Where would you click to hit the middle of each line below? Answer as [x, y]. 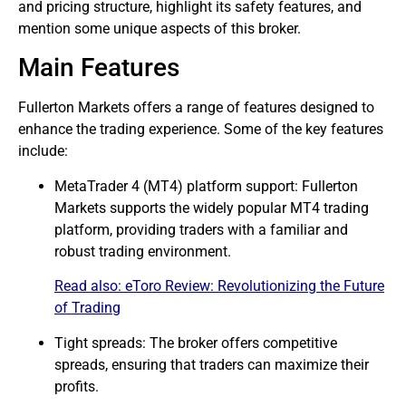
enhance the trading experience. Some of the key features [201, 130]
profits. [77, 386]
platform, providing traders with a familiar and [201, 229]
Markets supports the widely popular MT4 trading [212, 208]
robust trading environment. [143, 251]
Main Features [99, 68]
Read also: [90, 286]
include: [43, 151]
